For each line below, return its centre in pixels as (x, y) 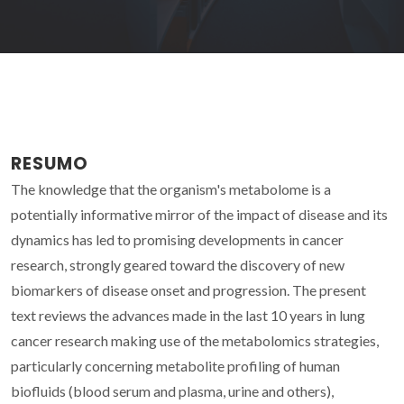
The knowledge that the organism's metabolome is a (171, 188)
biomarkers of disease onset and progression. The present (188, 289)
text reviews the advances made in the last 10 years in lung (188, 315)
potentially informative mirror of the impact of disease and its (199, 214)
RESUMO (50, 163)
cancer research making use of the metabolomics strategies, (195, 340)
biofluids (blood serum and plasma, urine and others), (172, 390)
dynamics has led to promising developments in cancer (177, 239)
